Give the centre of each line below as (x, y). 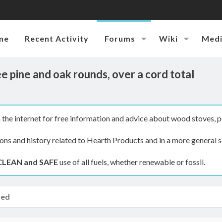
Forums (120, 38)
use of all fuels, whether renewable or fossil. (132, 162)
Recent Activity (57, 38)
